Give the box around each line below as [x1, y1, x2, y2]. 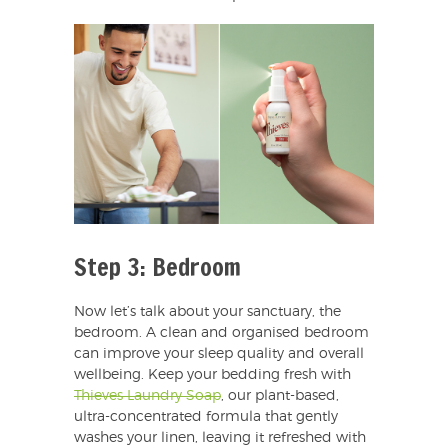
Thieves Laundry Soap [74, 389, 221, 404]
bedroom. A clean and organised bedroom [74, 326, 369, 341]
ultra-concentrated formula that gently [74, 410, 338, 425]
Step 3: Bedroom [74, 250, 241, 285]
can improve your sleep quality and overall [74, 347, 364, 362]
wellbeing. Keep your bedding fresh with [74, 368, 351, 383]
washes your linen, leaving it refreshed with [74, 431, 366, 446]
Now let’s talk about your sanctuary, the [74, 305, 341, 320]
